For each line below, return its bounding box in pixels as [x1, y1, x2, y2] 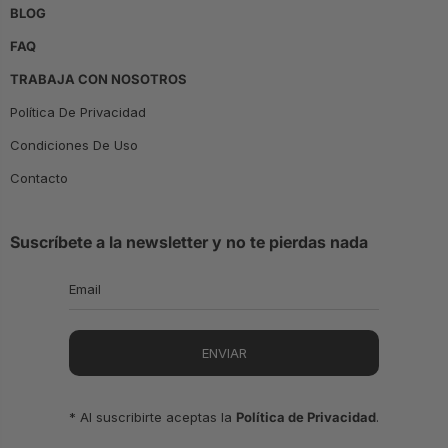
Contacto [10, 170, 68, 187]
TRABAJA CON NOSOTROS [10, 71, 187, 88]
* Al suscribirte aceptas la [69, 409, 236, 426]
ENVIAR [201, 345, 247, 362]
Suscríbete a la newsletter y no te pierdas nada [10, 232, 368, 253]
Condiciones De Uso [10, 137, 138, 154]
